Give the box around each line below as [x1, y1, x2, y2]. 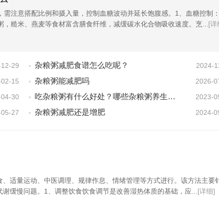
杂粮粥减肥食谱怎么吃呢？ [35, 61, 129, 69]
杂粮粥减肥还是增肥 [35, 108, 105, 116]
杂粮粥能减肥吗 [35, 77, 89, 85]
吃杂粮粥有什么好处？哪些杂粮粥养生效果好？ [35, 92, 168, 101]
